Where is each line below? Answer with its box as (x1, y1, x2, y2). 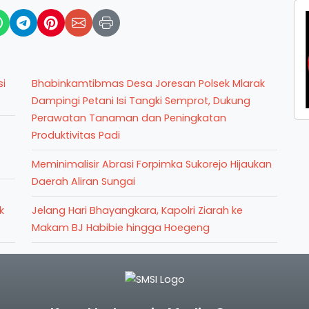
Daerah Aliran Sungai (32, 175, 135, 188)
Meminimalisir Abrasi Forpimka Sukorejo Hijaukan (32, 157, 272, 171)
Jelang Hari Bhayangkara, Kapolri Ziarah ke (32, 203, 243, 217)
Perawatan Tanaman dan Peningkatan (32, 111, 226, 125)
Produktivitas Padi (32, 128, 120, 142)
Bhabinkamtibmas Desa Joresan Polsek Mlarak (32, 77, 265, 90)
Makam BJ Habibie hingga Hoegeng (32, 221, 210, 235)
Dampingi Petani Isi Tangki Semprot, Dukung (32, 94, 250, 108)
